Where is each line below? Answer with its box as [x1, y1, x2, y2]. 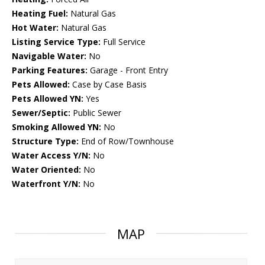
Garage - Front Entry [88, 64, 168, 76]
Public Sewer [70, 107, 121, 119]
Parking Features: [12, 64, 88, 76]
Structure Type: [12, 135, 79, 147]
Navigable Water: [12, 50, 86, 62]
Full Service [101, 36, 146, 48]
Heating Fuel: [12, 8, 68, 20]
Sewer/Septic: [12, 107, 70, 119]
